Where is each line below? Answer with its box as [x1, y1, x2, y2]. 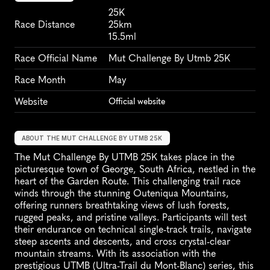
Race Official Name [14, 52, 97, 64]
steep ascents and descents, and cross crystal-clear [14, 236, 230, 247]
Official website [108, 96, 165, 107]
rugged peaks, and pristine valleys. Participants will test [14, 212, 246, 223]
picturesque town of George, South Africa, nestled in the [14, 163, 256, 175]
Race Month [14, 74, 66, 86]
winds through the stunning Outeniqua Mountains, [14, 187, 229, 199]
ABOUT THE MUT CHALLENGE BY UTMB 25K [22, 134, 163, 142]
